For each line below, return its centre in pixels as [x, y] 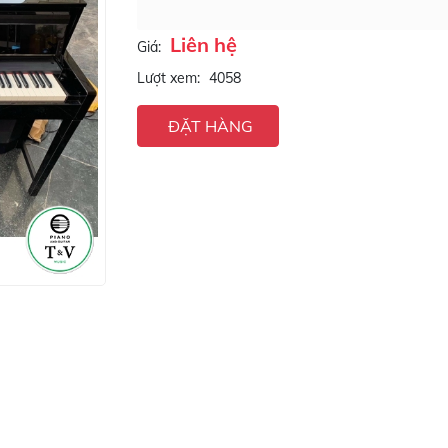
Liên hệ [203, 44]
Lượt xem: [168, 78]
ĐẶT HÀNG [210, 126]
